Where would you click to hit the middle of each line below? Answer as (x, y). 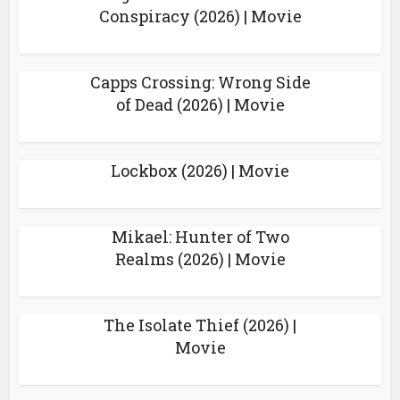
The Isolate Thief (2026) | (200, 325)
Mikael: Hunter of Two (200, 237)
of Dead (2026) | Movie (200, 104)
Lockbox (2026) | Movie (200, 171)
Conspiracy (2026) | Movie (200, 16)
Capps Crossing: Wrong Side (200, 82)
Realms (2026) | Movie (200, 259)
